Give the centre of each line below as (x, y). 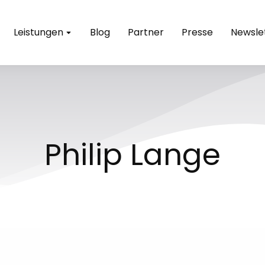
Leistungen (38, 32)
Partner (146, 32)
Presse (197, 32)
